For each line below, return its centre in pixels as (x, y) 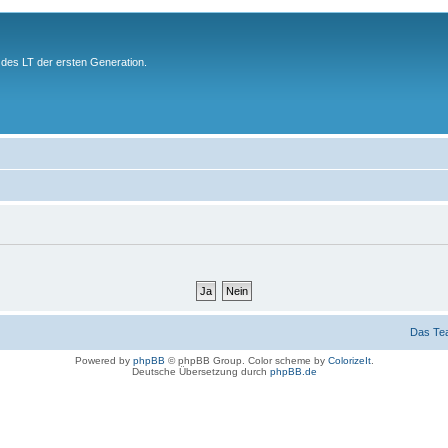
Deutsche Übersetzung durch (200, 371)
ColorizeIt (349, 360)
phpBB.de (293, 371)
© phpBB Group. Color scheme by (246, 360)
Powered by (103, 360)
